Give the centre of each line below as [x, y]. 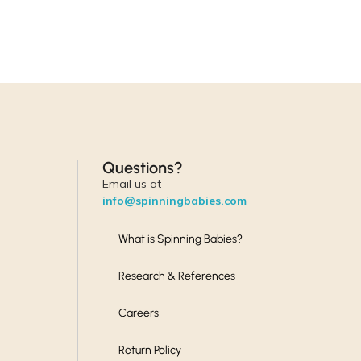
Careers [138, 313]
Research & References [176, 276]
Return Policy [149, 351]
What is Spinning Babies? [180, 239]
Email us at [131, 183]
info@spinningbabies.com [174, 200]
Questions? [142, 167]
